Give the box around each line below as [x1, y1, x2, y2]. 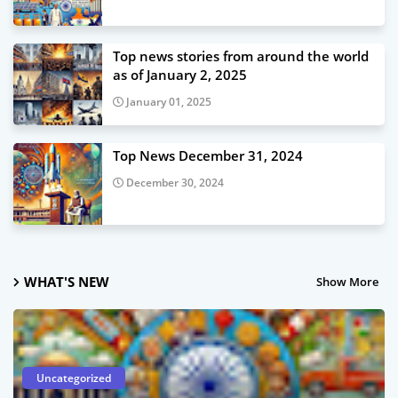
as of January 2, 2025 [113, 66, 247, 84]
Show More [316, 273, 378, 290]
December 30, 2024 [126, 175, 224, 190]
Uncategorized [36, 370, 111, 386]
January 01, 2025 [126, 94, 211, 109]
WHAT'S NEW [24, 273, 109, 291]
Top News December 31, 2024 [113, 147, 303, 164]
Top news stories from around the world [113, 47, 369, 65]
